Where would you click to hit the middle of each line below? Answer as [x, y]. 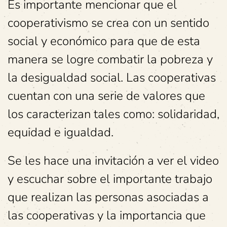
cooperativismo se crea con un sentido [108, 23]
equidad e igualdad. [61, 132]
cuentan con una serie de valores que [106, 96]
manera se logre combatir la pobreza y [110, 59]
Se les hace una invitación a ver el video [113, 160]
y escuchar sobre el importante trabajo [110, 179]
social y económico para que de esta [104, 41]
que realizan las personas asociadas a [108, 197]
